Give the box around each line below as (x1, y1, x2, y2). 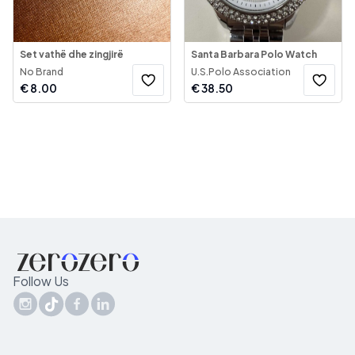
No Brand (20, 66, 63, 78)
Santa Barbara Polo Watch (191, 48, 317, 60)
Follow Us (13, 273, 69, 289)
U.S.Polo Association (191, 66, 291, 78)
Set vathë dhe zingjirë (20, 48, 124, 60)
